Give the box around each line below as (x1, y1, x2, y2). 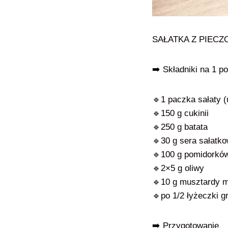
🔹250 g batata (152, 122, 210, 132)
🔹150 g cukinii (152, 108, 211, 118)
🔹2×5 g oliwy (152, 163, 207, 173)
